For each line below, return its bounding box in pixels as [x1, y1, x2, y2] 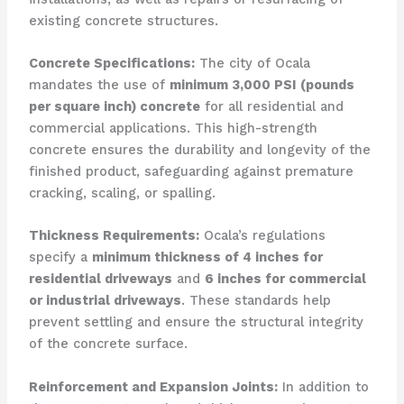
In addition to [277, 378, 369, 395]
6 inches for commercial [204, 271, 366, 288]
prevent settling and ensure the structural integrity [28, 314, 363, 331]
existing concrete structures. [28, 12, 218, 29]
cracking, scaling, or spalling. [28, 185, 216, 202]
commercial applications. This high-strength [28, 120, 317, 137]
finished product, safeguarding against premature [28, 163, 353, 180]
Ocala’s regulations [198, 227, 326, 244]
